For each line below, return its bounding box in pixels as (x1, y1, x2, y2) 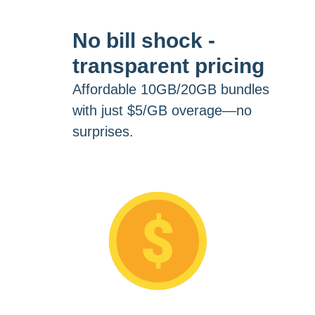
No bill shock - (72, 28, 215, 52)
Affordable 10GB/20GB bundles (72, 81, 269, 97)
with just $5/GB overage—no (72, 102, 252, 118)
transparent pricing (72, 53, 264, 77)
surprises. (72, 123, 134, 139)
